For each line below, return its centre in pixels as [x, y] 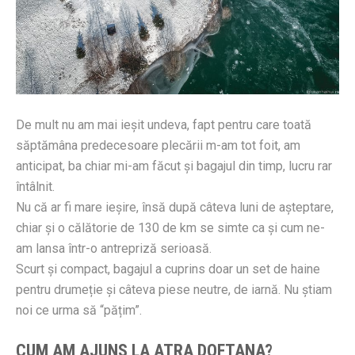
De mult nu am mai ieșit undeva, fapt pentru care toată [164, 124]
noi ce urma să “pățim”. [79, 310]
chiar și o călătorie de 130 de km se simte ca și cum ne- [170, 227]
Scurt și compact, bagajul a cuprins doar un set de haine [168, 269]
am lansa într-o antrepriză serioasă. [114, 248]
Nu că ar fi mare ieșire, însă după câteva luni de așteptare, [175, 207]
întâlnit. [35, 186]
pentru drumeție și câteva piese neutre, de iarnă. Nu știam [174, 289]
